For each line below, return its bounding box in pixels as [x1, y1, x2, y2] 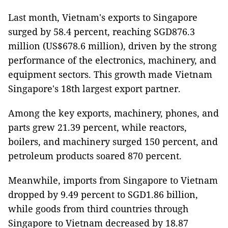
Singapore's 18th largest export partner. [8, 82, 181, 95]
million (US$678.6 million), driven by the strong [8, 40, 217, 52]
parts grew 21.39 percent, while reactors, [8, 121, 187, 133]
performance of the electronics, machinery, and [8, 54, 216, 66]
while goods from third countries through [8, 203, 188, 215]
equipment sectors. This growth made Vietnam [8, 68, 212, 80]
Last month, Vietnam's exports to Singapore [8, 11, 197, 23]
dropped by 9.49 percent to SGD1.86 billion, [8, 188, 198, 201]
